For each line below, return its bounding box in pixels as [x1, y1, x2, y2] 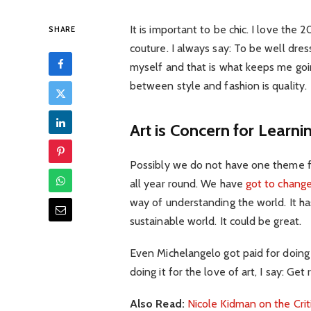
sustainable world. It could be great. [129, 214, 301, 228]
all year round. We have [129, 176, 246, 190]
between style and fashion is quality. [129, 79, 307, 93]
